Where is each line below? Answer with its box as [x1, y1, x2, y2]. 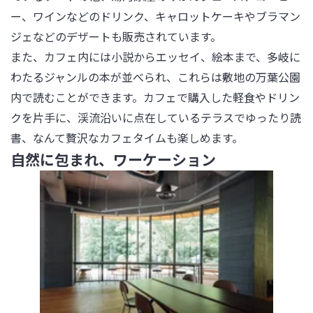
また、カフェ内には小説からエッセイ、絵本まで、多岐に [10, 48, 300, 65]
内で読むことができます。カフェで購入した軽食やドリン [10, 89, 300, 105]
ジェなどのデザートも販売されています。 [10, 28, 221, 45]
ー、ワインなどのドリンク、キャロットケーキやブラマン [10, 8, 300, 24]
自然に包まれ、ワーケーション [10, 149, 216, 170]
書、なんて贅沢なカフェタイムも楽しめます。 [10, 129, 243, 146]
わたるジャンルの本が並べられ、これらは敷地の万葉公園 [10, 68, 300, 85]
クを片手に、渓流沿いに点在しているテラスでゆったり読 [10, 109, 301, 126]
